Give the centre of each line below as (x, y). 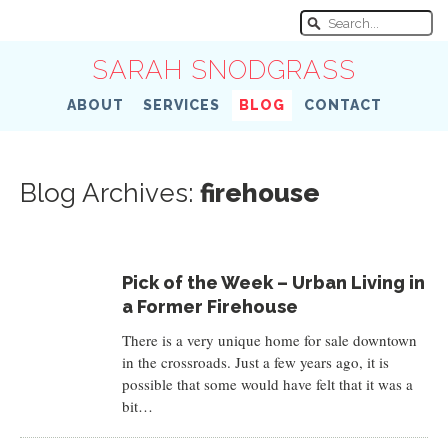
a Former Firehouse (209, 306)
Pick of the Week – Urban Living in (273, 282)
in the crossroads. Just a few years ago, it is (255, 362)
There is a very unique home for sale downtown (269, 340)
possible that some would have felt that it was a (267, 384)
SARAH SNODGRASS (224, 70)
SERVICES (181, 105)
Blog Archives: (109, 193)
